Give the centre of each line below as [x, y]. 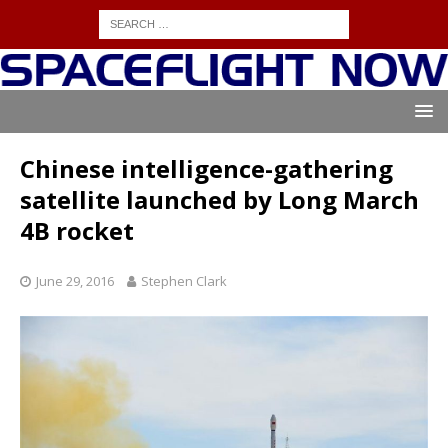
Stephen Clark [184, 281]
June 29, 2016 [75, 281]
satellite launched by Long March [219, 200]
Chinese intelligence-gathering [206, 169]
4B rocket [77, 231]
